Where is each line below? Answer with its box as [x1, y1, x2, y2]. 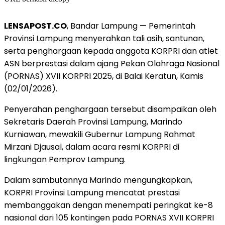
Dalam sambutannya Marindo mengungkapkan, [4, 174, 192, 186]
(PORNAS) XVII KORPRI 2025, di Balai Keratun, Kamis [4, 70, 203, 82]
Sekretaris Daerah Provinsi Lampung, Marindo [4, 116, 182, 128]
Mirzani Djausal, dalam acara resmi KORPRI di [4, 141, 179, 153]
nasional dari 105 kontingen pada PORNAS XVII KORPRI [4, 211, 214, 223]
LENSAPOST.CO [4, 20, 67, 32]
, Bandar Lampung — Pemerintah [67, 20, 195, 32]
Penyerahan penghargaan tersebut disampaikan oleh [4, 103, 216, 115]
